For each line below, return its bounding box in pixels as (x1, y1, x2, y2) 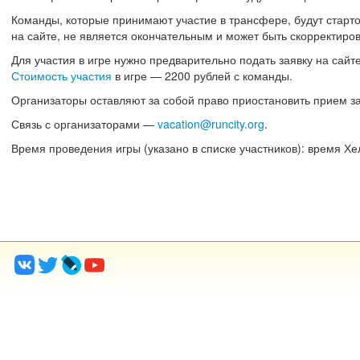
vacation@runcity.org (157, 116, 264, 132)
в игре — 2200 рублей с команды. (112, 67, 292, 84)
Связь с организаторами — (11, 116, 157, 132)
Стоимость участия (11, 67, 112, 84)
